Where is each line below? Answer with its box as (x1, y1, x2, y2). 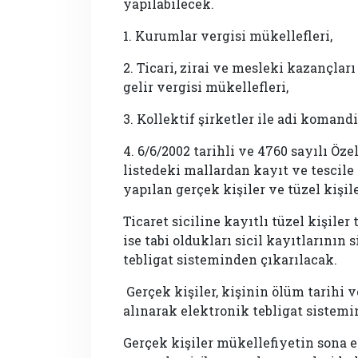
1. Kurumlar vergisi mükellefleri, (123, 26, 332, 44)
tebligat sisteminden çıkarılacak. (123, 250, 337, 268)
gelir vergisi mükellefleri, (123, 78, 288, 95)
